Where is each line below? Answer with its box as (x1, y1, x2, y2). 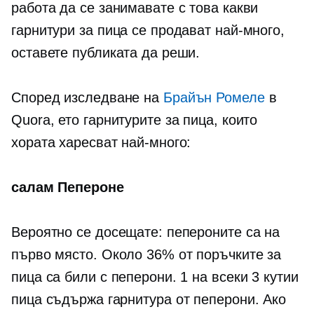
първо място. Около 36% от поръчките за (11, 247, 282, 262)
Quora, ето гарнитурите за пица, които (11, 112, 258, 128)
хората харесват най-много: (11, 135, 191, 150)
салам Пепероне (11, 179, 124, 195)
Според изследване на (11, 90, 163, 105)
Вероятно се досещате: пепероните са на (11, 224, 280, 240)
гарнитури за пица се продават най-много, (11, 22, 285, 38)
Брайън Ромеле (163, 90, 265, 105)
